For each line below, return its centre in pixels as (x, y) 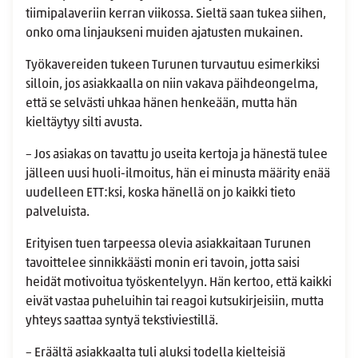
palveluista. (59, 213)
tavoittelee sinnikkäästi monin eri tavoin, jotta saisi (163, 264)
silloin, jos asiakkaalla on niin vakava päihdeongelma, (172, 85)
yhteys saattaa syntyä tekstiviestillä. (123, 322)
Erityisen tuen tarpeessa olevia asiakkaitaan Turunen (168, 245)
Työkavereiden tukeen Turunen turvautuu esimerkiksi (173, 66)
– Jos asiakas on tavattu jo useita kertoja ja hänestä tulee (177, 155)
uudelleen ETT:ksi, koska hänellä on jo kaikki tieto (161, 194)
